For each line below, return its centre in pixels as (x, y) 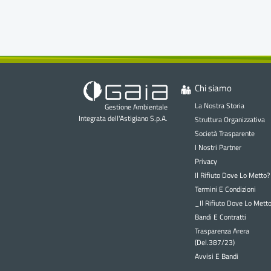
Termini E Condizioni (225, 189)
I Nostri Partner (218, 147)
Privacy (206, 161)
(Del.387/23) (214, 242)
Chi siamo (213, 88)
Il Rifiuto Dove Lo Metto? (232, 175)
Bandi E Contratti (220, 217)
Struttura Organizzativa (230, 120)
